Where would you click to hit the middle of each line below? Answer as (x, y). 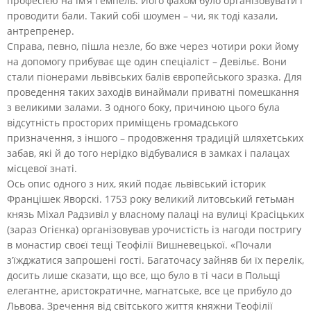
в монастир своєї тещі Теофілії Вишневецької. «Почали (139, 244)
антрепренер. (41, 31)
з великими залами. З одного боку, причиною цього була (143, 107)
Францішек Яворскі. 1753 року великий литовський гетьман (151, 199)
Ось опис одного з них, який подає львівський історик (136, 183)
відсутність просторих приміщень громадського (123, 122)
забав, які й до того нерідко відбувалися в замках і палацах (148, 153)
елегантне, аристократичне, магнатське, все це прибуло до (149, 290)
